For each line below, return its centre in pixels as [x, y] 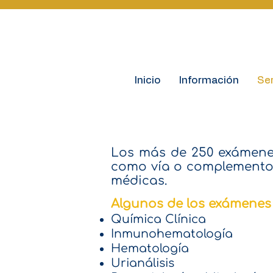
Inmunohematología [172, 234]
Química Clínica [158, 219]
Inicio [147, 80]
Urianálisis [143, 263]
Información [209, 80]
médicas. [139, 181]
